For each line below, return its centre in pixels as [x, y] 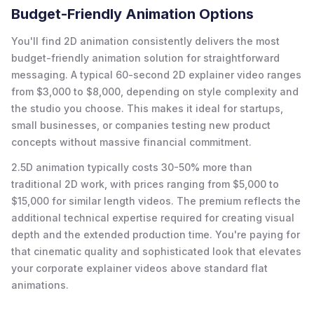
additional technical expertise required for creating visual [153, 217]
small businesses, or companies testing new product [141, 125]
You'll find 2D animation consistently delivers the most [145, 41]
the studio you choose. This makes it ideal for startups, [147, 108]
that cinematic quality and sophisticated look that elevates [156, 251]
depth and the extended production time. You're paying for [156, 234]
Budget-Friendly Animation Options [132, 14]
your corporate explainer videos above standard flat [139, 268]
